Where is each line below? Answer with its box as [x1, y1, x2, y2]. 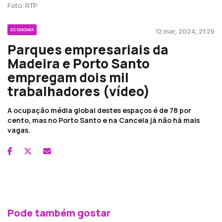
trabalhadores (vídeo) [7, 82, 150, 100]
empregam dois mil [7, 68, 129, 86]
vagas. [7, 125, 30, 135]
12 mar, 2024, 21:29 [156, 27, 215, 35]
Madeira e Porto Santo [7, 54, 150, 72]
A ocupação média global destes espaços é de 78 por [7, 105, 191, 115]
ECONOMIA [10, 26, 34, 32]
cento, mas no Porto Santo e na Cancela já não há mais [7, 115, 200, 125]
